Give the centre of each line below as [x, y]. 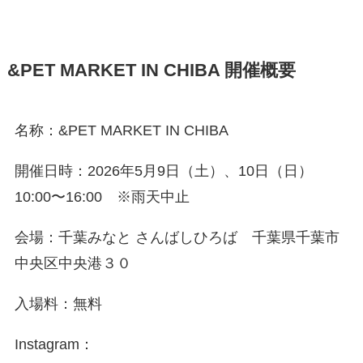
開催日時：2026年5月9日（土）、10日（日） [163, 171]
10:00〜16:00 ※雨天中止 [102, 197]
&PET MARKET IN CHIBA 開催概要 [151, 71]
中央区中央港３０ [73, 263]
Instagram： [54, 344]
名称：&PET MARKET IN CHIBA [121, 131]
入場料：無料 [58, 303]
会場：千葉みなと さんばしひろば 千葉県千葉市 [177, 237]
